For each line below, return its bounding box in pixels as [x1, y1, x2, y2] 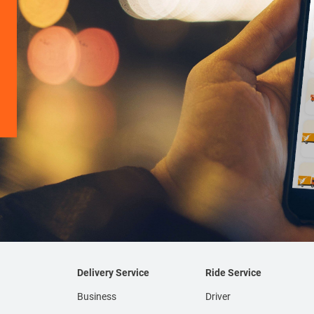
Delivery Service [76, 267, 149, 279]
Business [76, 291, 116, 303]
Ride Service [205, 267, 261, 279]
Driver [205, 291, 231, 303]
